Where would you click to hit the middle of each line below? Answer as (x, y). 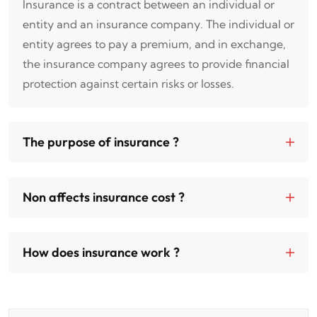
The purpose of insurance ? (101, 142)
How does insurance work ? (101, 252)
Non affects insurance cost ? (104, 197)
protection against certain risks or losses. (128, 83)
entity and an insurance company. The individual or (158, 24)
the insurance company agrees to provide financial (156, 63)
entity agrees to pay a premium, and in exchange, (154, 44)
